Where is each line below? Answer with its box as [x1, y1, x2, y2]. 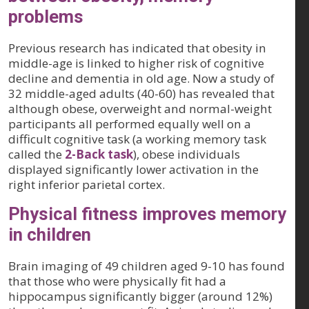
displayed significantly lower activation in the [8, 161, 259, 178]
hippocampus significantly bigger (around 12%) [8, 288, 272, 305]
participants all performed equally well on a [8, 116, 251, 132]
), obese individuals [133, 146, 240, 163]
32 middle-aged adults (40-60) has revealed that [8, 86, 275, 102]
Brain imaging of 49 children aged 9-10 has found [8, 258, 285, 275]
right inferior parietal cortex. [8, 177, 165, 193]
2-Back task [65, 146, 133, 163]
